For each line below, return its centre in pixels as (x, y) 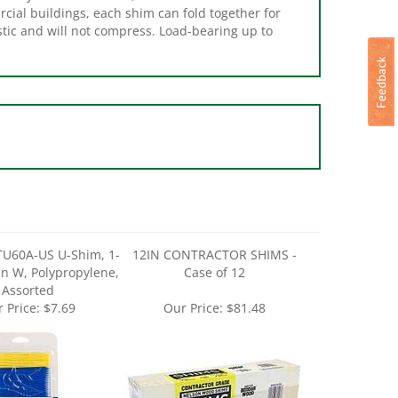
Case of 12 (214, 252)
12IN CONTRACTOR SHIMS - (214, 234)
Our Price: (193, 287)
